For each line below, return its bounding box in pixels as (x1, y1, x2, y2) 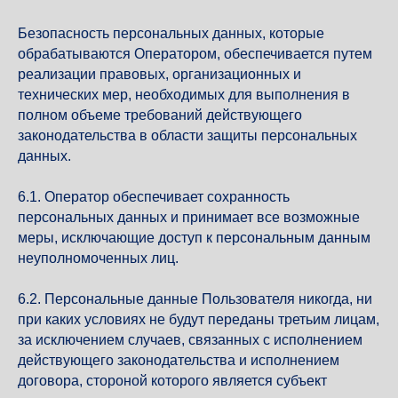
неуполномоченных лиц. (18, 251, 179, 266)
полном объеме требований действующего (18, 107, 302, 123)
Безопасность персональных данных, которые (18, 26, 324, 41)
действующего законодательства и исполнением (18, 353, 339, 368)
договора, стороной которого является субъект (18, 373, 327, 388)
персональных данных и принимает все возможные (18, 210, 360, 225)
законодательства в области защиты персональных (18, 128, 357, 143)
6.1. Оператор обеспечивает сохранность (18, 189, 290, 204)
